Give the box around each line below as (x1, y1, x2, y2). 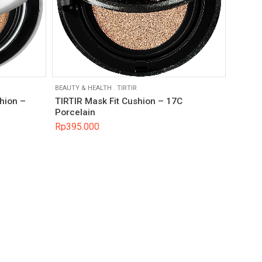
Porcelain (54, 106, 95, 118)
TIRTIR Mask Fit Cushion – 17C (54, 95, 182, 106)
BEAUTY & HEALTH (54, 84, 112, 92)
